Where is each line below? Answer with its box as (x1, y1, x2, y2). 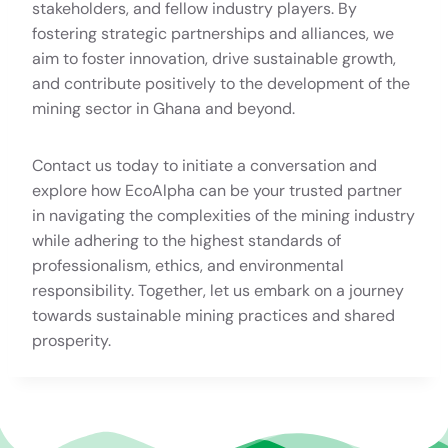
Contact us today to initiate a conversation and (32, 154, 377, 176)
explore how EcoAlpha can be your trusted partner (32, 179, 402, 201)
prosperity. (32, 329, 111, 351)
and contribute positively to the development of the (32, 72, 410, 94)
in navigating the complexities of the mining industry (32, 204, 415, 226)
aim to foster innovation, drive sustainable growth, (32, 47, 396, 69)
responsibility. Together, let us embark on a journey (32, 279, 404, 301)
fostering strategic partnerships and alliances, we (32, 22, 394, 44)
